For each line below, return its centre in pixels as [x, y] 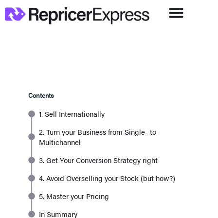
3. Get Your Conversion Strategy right [98, 160]
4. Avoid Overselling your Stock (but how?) [107, 178]
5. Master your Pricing [74, 196]
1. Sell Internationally [72, 114]
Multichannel [60, 142]
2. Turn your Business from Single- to [98, 132]
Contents [41, 95]
